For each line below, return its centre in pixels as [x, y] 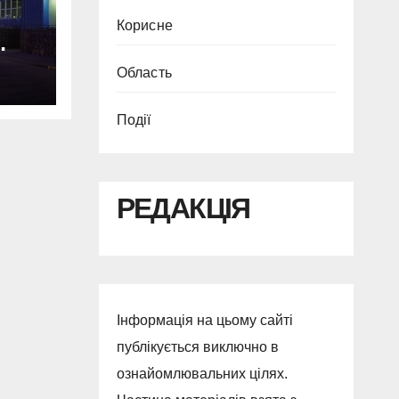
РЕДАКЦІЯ [183, 208]
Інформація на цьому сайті [204, 321]
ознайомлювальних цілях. [202, 374]
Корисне [144, 25]
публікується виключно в [197, 347]
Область [144, 73]
